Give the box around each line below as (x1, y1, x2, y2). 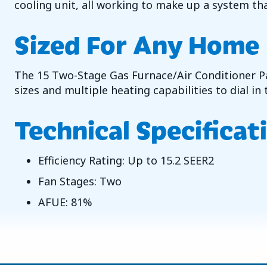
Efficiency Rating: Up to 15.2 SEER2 (38, 153, 214, 168)
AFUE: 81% (38, 195, 92, 210)
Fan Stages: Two (38, 174, 122, 189)
